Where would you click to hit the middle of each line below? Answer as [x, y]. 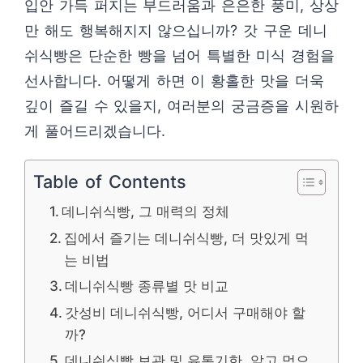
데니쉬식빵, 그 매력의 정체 [146, 211]
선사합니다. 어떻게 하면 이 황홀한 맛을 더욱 [174, 81]
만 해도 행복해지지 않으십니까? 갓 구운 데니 [176, 30]
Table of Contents [110, 181]
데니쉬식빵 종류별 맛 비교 [147, 286]
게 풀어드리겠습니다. [95, 131]
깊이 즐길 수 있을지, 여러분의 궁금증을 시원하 [181, 106]
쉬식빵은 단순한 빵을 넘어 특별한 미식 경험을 [179, 56]
